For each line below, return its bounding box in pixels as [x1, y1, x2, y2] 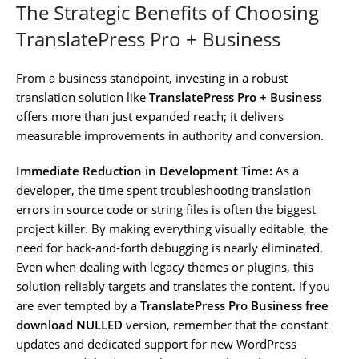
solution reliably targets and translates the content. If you [16, 277, 330, 294]
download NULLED [16, 316, 123, 333]
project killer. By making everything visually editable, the [16, 220, 328, 236]
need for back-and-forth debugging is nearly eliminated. [16, 239, 323, 256]
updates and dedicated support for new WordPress [16, 335, 296, 352]
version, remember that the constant [123, 316, 328, 333]
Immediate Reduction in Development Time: [16, 162, 272, 179]
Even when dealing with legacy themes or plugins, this [16, 258, 313, 275]
